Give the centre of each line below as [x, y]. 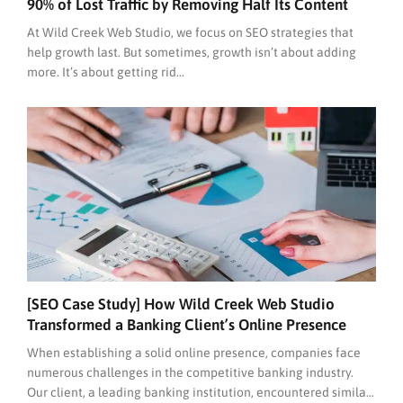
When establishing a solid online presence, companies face [194, 353]
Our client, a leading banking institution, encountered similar [199, 393]
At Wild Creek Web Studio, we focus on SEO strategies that [190, 33]
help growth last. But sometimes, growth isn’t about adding [192, 53]
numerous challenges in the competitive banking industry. [190, 373]
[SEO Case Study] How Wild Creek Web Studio [181, 304]
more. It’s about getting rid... [106, 72]
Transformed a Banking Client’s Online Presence [187, 325]
